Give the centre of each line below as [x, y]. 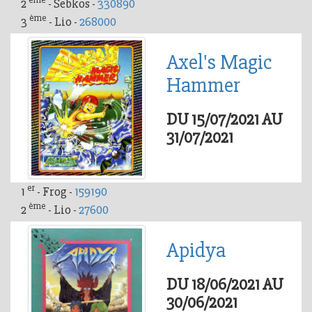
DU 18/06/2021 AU [225, 284]
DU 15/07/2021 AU [225, 119]
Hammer [203, 85]
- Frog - [56, 191]
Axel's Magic [219, 62]
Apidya [196, 250]
